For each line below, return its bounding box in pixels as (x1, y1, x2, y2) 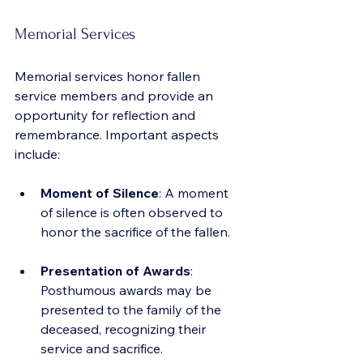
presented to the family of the (41, 301, 224, 318)
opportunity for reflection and (15, 107, 199, 123)
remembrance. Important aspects (15, 126, 222, 143)
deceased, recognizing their (41, 321, 209, 337)
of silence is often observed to (41, 204, 226, 220)
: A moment (159, 185, 232, 201)
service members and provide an (15, 88, 216, 104)
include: (15, 146, 60, 162)
